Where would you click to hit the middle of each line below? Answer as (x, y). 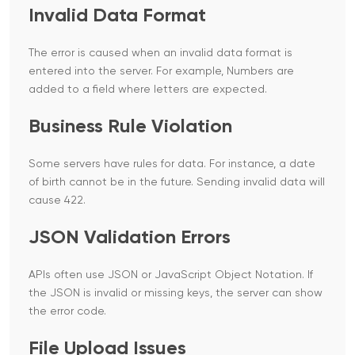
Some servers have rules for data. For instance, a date (172, 164)
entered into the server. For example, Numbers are (161, 72)
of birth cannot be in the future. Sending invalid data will (177, 183)
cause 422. (57, 201)
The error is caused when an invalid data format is (160, 53)
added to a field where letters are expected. (148, 90)
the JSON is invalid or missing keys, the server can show (176, 294)
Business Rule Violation (130, 127)
